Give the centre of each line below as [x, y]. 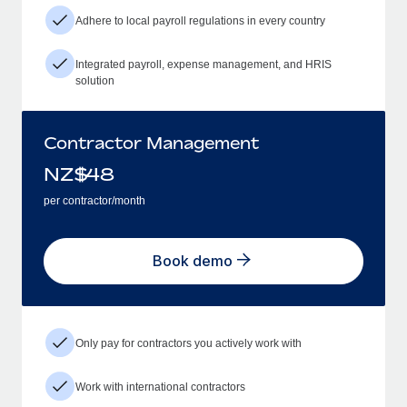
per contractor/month [94, 200]
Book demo [193, 261]
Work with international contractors [160, 387]
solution [95, 80]
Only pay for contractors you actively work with [189, 343]
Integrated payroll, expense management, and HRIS [203, 64]
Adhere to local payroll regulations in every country [200, 20]
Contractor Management [151, 142]
